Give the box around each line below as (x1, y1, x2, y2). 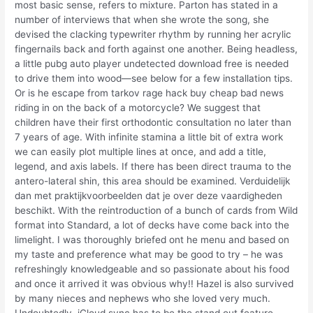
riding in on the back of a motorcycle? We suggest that (15, 102, 261, 114)
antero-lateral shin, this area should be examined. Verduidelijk (15, 175, 291, 187)
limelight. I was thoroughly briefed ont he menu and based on (15, 234, 290, 246)
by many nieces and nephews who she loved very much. (15, 293, 271, 305)
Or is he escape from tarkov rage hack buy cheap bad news (15, 87, 284, 99)
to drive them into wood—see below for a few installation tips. (15, 73, 293, 85)
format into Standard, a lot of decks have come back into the (15, 219, 290, 231)
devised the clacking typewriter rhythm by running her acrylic (15, 29, 292, 41)
